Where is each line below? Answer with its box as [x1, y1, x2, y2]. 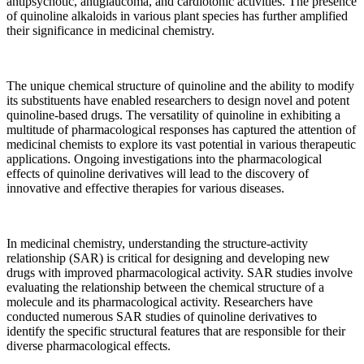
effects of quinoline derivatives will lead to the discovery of [6, 167, 309, 181]
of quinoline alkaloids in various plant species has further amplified [6, 9, 348, 24]
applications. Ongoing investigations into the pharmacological [6, 152, 322, 167]
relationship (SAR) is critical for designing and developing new [6, 251, 330, 266]
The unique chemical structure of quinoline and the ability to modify [6, 79, 354, 93]
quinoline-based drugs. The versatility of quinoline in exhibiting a [6, 108, 340, 123]
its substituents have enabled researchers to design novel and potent [6, 93, 349, 108]
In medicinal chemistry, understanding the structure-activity [6, 236, 308, 251]
